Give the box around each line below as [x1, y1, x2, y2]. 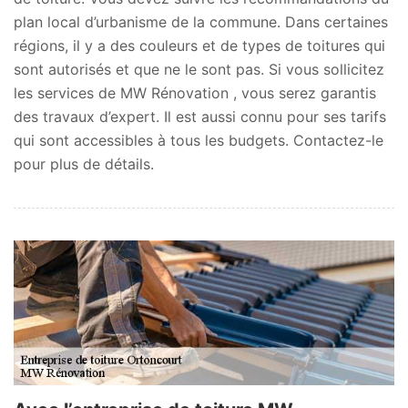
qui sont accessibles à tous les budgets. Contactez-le [14, 130, 383, 149]
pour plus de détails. [14, 154, 154, 173]
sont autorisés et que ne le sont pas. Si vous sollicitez [14, 59, 384, 78]
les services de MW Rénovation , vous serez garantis [14, 83, 376, 102]
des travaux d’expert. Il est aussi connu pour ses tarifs [14, 107, 386, 126]
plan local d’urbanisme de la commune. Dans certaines [14, 12, 388, 31]
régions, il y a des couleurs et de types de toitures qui [14, 36, 385, 55]
